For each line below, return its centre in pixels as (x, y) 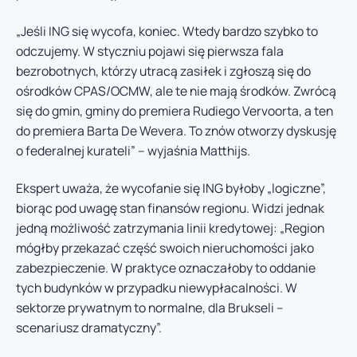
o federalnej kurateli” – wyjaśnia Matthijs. (133, 150)
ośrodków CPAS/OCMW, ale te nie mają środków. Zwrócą (176, 90)
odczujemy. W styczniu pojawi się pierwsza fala (150, 51)
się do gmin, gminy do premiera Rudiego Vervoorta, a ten (175, 110)
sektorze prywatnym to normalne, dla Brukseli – (150, 308)
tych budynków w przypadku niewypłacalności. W (157, 288)
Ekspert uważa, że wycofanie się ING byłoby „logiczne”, (171, 188)
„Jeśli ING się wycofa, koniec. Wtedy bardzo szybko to (167, 31)
